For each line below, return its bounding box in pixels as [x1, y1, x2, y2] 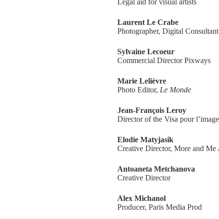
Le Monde [160, 86, 191, 94]
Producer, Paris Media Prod [117, 203, 202, 211]
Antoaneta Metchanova [117, 165, 195, 173]
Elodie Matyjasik [117, 135, 174, 144]
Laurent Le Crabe [117, 18, 178, 26]
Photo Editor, [117, 86, 160, 94]
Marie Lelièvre [117, 77, 166, 85]
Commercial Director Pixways [117, 56, 211, 65]
